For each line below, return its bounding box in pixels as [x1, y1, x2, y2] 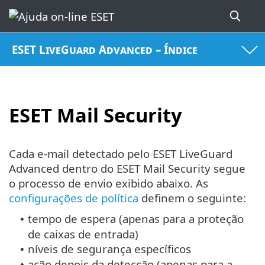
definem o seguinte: [138, 190, 246, 206]
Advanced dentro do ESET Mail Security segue [9, 161, 245, 176]
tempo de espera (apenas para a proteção [28, 211, 244, 227]
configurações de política [9, 190, 138, 206]
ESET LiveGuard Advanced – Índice [12, 42, 198, 57]
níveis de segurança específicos [28, 241, 191, 257]
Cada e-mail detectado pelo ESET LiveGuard [9, 146, 232, 161]
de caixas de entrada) [28, 227, 138, 242]
